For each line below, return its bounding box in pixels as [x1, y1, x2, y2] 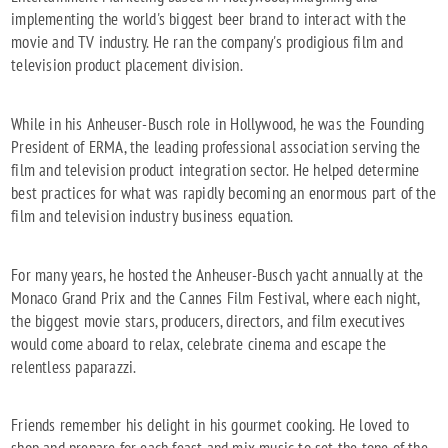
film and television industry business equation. [11, 204, 297, 227]
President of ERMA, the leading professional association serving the [11, 135, 421, 158]
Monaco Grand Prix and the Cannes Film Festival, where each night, [11, 286, 420, 309]
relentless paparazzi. [11, 355, 137, 378]
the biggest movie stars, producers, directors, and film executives [11, 309, 406, 332]
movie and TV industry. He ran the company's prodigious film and [11, 30, 403, 53]
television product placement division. [11, 53, 243, 76]
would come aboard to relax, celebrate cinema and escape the [11, 332, 387, 355]
